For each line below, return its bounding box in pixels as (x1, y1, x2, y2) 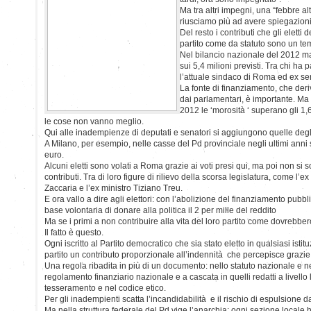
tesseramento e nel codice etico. (44, 283, 166, 293)
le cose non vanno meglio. (44, 116, 144, 126)
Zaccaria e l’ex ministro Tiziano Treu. (44, 183, 183, 193)
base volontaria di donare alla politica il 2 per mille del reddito (44, 205, 276, 215)
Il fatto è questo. (44, 227, 103, 237)
